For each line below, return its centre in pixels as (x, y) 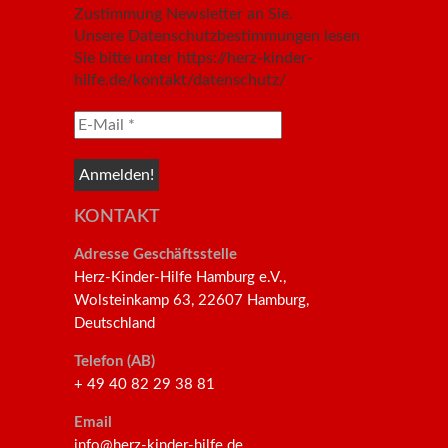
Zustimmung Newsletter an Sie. (183, 13)
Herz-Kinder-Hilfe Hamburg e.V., (180, 277)
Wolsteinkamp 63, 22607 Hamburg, (191, 300)
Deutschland (114, 323)
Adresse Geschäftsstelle (155, 254)
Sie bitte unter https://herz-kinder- (193, 57)
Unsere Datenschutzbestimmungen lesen (217, 35)
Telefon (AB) (114, 361)
